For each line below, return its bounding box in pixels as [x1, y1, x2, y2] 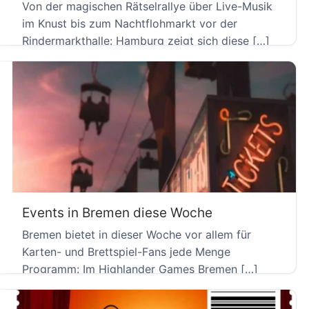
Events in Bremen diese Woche [22, 205, 212, 221]
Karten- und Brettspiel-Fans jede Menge [22, 244, 230, 259]
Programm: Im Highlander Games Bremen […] [22, 261, 258, 276]
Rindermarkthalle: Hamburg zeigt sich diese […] [22, 33, 270, 48]
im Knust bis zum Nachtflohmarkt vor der [22, 16, 237, 30]
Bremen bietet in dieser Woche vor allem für [22, 227, 251, 241]
